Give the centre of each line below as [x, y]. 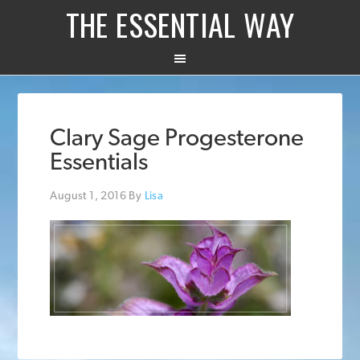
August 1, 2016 [88, 196]
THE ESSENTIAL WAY [180, 24]
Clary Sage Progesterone [177, 137]
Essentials [99, 162]
